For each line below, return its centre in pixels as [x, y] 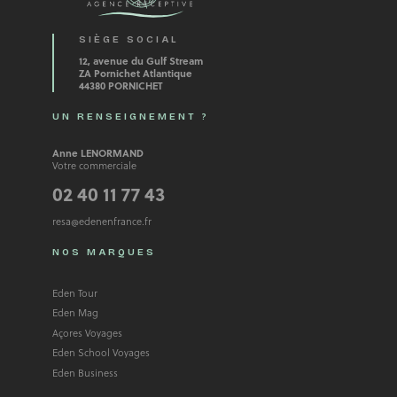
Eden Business [85, 372]
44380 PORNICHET [121, 86]
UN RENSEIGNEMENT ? [130, 116]
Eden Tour [74, 292]
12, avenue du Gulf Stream [140, 61]
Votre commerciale [94, 165]
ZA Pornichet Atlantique [135, 74]
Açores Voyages [87, 332]
